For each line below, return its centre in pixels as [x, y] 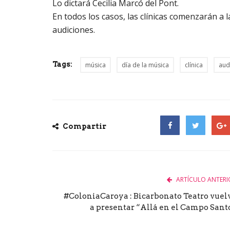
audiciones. [74, 30]
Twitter [199, 145]
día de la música [145, 65]
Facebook [177, 145]
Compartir [84, 126]
